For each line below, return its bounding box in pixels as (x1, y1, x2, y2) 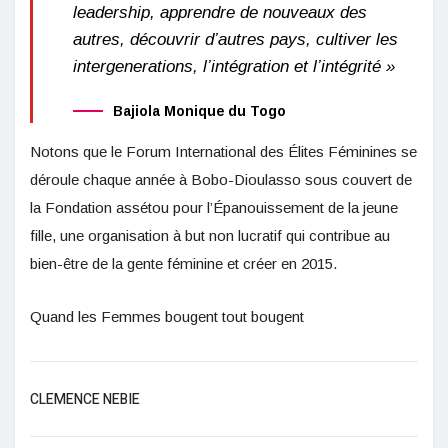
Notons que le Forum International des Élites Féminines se (30, 143, 417, 161)
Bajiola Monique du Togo (113, 103, 286, 120)
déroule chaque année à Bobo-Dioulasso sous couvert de (30, 171, 412, 189)
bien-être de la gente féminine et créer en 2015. (30, 255, 337, 273)
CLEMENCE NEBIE (30, 389, 140, 411)
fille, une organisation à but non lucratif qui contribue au (30, 227, 390, 245)
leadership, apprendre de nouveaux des (73, 3, 367, 23)
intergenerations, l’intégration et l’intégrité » (73, 57, 395, 77)
